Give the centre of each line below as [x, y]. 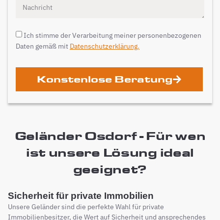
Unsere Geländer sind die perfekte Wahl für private [86, 206]
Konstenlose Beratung [104, 79]
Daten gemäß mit [43, 46]
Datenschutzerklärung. [105, 46]
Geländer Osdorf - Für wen [110, 136]
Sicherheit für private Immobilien [81, 195]
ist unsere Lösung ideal [110, 152]
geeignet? [110, 169]
